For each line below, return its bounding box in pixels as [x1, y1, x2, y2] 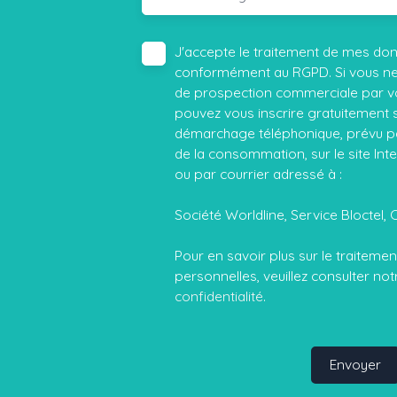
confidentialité [175, 286, 263, 305]
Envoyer [330, 355, 381, 374]
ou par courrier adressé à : [175, 164, 342, 183]
